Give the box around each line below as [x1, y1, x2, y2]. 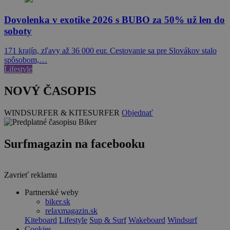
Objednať [122, 108, 153, 118]
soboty [4, 25, 32, 36]
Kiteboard [25, 216, 57, 225]
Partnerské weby [25, 188, 79, 197]
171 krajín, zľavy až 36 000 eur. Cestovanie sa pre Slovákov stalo [4, 46, 217, 55]
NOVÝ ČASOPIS [4, 84, 96, 98]
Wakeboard [128, 216, 165, 225]
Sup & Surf [89, 216, 126, 225]
